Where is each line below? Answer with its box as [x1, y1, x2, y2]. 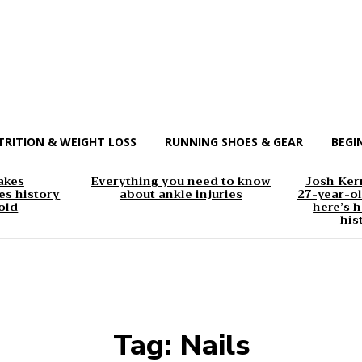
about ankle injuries [119, 184, 242, 204]
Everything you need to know [90, 171, 271, 192]
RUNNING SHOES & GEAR [165, 134, 303, 149]
